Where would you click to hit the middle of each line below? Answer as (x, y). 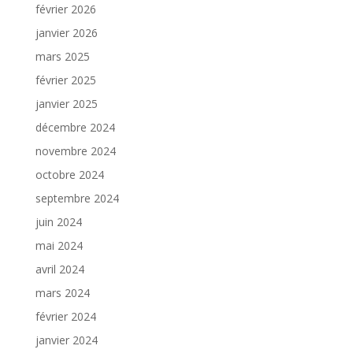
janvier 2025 (66, 104)
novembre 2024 (75, 151)
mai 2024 (59, 246)
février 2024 (65, 317)
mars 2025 (62, 57)
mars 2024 (62, 293)
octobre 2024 (69, 175)
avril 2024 (59, 269)
